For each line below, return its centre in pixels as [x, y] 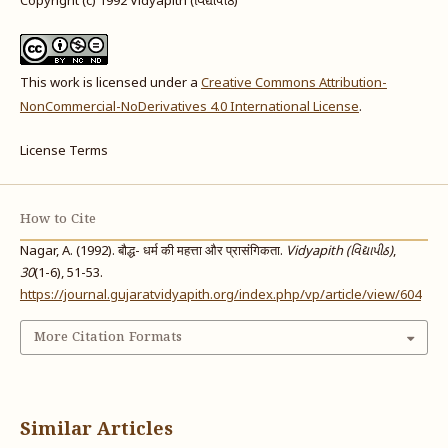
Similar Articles [96, 430]
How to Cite [57, 220]
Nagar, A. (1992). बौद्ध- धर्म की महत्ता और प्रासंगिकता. [152, 252]
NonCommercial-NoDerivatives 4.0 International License [189, 108]
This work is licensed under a [110, 84]
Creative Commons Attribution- [293, 84]
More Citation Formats [107, 337]
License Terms [63, 152]
